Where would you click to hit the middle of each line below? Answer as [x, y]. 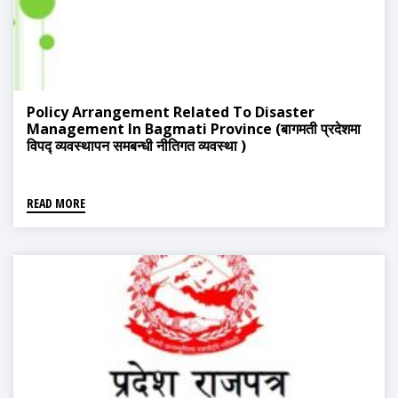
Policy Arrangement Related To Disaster [171, 112]
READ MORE [56, 203]
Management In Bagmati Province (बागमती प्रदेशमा [194, 129]
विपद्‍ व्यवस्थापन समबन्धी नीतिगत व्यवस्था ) [136, 146]
